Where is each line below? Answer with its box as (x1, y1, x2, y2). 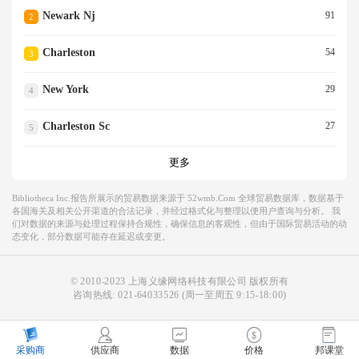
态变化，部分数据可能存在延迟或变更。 (12, 232, 171, 242)
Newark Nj (42, 10, 95, 22)
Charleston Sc (42, 120, 110, 133)
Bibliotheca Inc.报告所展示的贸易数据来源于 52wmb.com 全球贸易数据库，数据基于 (12, 193, 344, 204)
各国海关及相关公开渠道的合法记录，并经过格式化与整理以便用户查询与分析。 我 (12, 206, 341, 216)
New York (42, 83, 89, 96)
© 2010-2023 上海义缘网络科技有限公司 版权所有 (70, 276, 289, 287)
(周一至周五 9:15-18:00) (179, 289, 286, 301)
